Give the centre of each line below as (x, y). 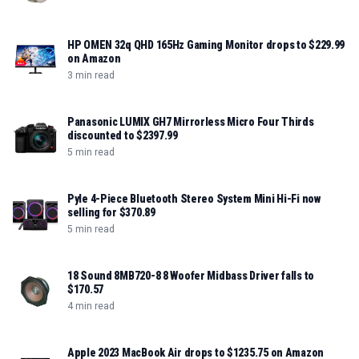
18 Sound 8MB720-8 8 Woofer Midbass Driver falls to (191, 276)
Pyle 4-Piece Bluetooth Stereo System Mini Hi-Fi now (194, 199)
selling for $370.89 (111, 213)
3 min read (91, 76)
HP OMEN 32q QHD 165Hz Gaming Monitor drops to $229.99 (206, 45)
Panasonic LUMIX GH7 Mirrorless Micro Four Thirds (191, 122)
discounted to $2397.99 (123, 136)
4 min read (91, 307)
